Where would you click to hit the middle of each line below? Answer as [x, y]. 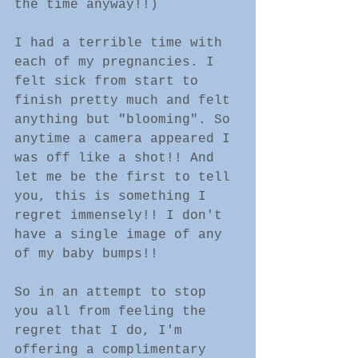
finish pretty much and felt [126, 101]
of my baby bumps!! [86, 254]
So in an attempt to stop [114, 292]
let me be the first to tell [126, 177]
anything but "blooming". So [126, 120]
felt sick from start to [110, 82]
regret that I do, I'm [102, 331]
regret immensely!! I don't [122, 216]
